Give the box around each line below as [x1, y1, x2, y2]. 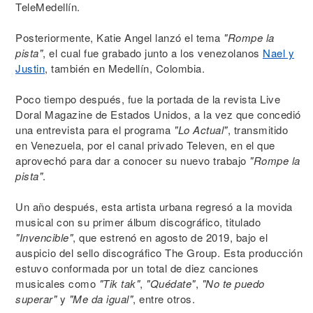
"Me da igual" [68, 291, 133, 306]
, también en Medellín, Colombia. [45, 61, 205, 75]
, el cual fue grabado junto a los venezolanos [43, 45, 263, 60]
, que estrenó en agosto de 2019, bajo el [73, 230, 268, 245]
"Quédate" [146, 276, 196, 291]
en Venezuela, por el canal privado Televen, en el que [15, 138, 275, 152]
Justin [15, 61, 45, 75]
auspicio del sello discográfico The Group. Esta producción [15, 245, 303, 260]
